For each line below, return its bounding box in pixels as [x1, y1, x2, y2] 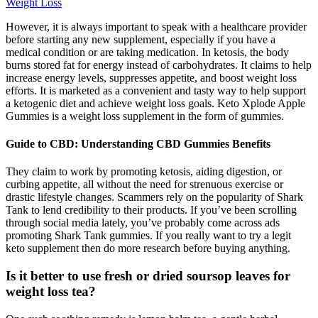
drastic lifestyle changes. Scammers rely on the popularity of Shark [6, 191, 303, 204]
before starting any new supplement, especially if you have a [6, 33, 275, 45]
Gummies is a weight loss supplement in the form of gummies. [6, 109, 284, 122]
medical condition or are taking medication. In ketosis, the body [6, 45, 289, 58]
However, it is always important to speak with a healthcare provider [6, 20, 307, 33]
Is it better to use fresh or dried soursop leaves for [6, 268, 290, 283]
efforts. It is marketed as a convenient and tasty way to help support [6, 84, 306, 97]
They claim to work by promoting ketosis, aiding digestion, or [6, 165, 282, 178]
